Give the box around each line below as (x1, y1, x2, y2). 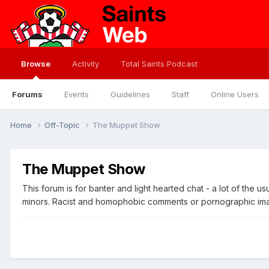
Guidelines (110, 89, 150, 99)
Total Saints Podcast (121, 59, 198, 68)
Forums (12, 89, 43, 99)
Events (64, 89, 89, 99)
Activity (72, 59, 99, 68)
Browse (21, 59, 50, 68)
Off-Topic (44, 119, 82, 130)
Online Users (211, 89, 259, 99)
